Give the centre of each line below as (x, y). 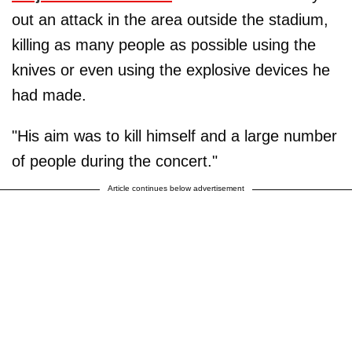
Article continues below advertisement (176, 189)
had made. (49, 95)
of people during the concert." (115, 161)
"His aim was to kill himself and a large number (174, 136)
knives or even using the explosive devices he (171, 70)
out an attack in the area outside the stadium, (170, 20)
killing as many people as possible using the (164, 45)
